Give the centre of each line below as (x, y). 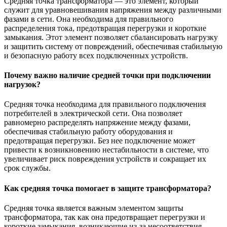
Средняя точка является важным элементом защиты (94, 208)
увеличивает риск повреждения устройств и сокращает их (105, 159)
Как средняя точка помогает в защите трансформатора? (108, 188)
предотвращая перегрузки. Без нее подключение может (100, 141)
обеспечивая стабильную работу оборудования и (88, 132)
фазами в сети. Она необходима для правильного (89, 19)
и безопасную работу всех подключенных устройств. (96, 55)
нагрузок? (22, 85)
